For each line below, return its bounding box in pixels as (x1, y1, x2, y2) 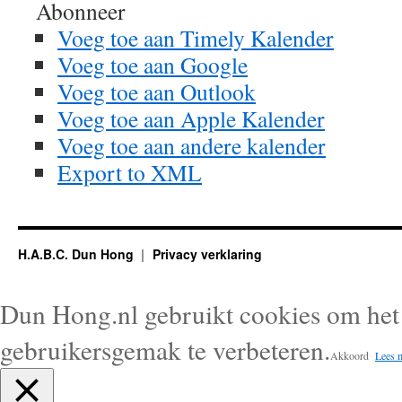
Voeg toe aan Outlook (57, 76, 256, 107)
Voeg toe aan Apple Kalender (57, 103, 325, 134)
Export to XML (57, 157, 202, 188)
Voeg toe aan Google (57, 49, 248, 80)
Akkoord (330, 348, 369, 363)
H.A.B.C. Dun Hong (18, 245, 137, 263)
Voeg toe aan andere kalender (57, 130, 326, 161)
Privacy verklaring (152, 245, 262, 263)
